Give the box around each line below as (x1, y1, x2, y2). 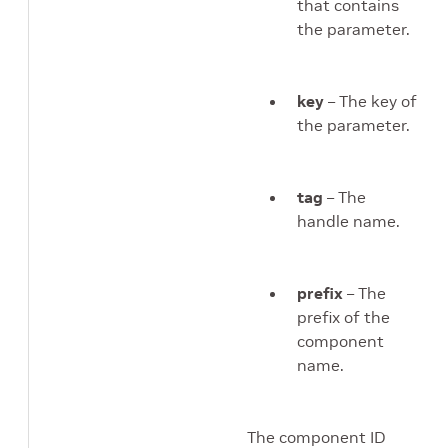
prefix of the (297, 307, 390, 327)
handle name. (297, 211, 400, 231)
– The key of (324, 91, 417, 111)
